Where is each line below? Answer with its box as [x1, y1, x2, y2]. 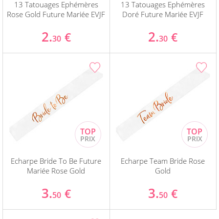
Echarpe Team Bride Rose [121, 156, 205, 166]
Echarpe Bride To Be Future [11, 156, 102, 166]
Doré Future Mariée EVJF [122, 9, 204, 20]
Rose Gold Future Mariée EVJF [7, 9, 106, 20]
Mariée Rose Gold [27, 166, 86, 176]
